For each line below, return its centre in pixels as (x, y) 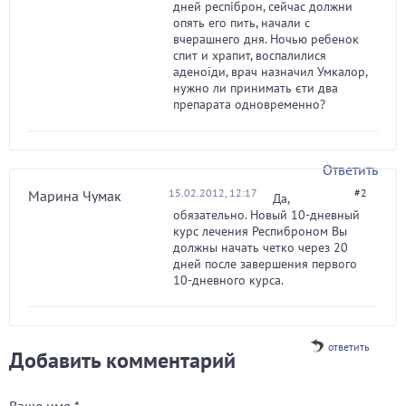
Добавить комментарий (122, 360)
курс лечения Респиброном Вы (260, 231)
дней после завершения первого (265, 264)
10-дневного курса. (228, 280)
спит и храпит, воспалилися (250, 55)
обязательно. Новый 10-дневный (266, 215)
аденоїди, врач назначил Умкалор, (270, 72)
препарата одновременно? (249, 104)
